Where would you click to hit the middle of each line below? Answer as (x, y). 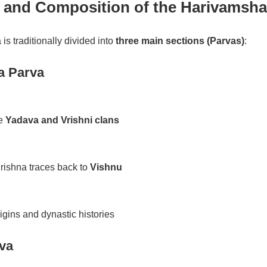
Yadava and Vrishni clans (62, 120)
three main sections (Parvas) (180, 41)
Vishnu (106, 167)
